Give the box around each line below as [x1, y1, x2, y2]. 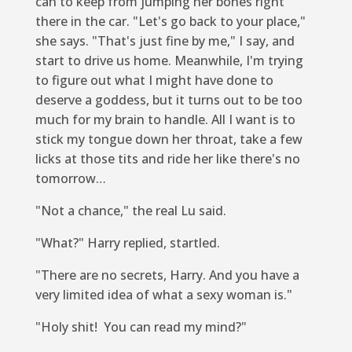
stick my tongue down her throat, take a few [35, 130, 302, 148]
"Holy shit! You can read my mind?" [35, 317, 247, 335]
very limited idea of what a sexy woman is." [35, 285, 292, 303]
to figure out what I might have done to [35, 71, 273, 89]
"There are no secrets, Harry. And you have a [35, 266, 299, 284]
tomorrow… [35, 169, 106, 187]
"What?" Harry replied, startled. [35, 233, 220, 251]
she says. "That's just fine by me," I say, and [35, 31, 295, 49]
